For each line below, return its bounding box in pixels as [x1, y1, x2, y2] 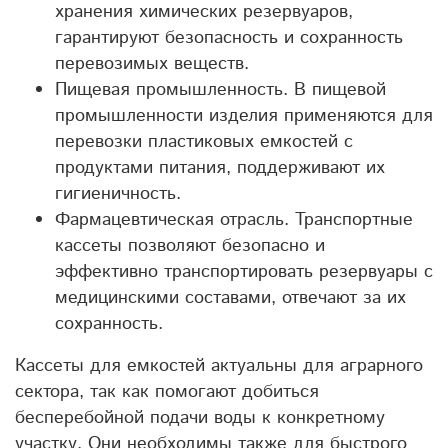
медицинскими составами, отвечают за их [55, 284, 406, 311]
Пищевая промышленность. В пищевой [55, 76, 386, 103]
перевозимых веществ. [55, 50, 249, 77]
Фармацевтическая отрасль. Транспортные [55, 206, 413, 233]
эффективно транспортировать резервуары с [55, 258, 433, 285]
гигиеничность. [55, 180, 181, 207]
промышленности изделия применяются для [55, 102, 433, 129]
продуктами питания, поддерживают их [55, 154, 385, 181]
